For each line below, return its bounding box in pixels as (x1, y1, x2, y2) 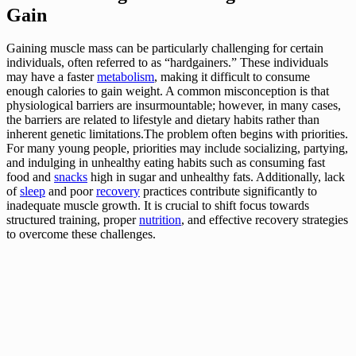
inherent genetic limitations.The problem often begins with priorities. (6, 127, 348, 141)
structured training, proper (6, 213, 139, 227)
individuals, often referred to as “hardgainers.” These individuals (6, 56, 328, 70)
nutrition (139, 213, 181, 227)
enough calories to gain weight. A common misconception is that (6, 84, 329, 99)
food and (6, 170, 54, 184)
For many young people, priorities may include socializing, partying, (6, 141, 348, 156)
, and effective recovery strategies (181, 213, 348, 227)
